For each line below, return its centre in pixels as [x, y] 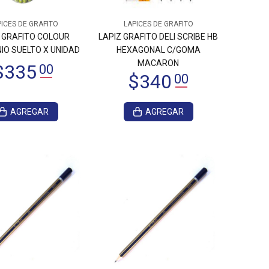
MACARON [158, 63]
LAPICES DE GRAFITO [158, 24]
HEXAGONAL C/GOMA [158, 50]
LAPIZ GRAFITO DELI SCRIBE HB [158, 37]
